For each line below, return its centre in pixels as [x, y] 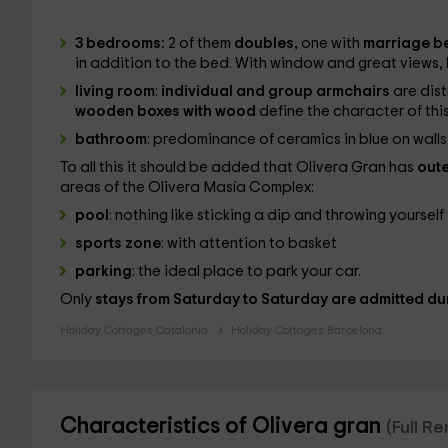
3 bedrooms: [121, 43]
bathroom [110, 139]
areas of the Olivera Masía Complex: [186, 187]
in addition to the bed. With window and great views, [260, 63]
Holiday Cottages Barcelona [306, 330]
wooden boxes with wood [166, 111]
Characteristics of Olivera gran [222, 426]
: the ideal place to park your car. [246, 271]
